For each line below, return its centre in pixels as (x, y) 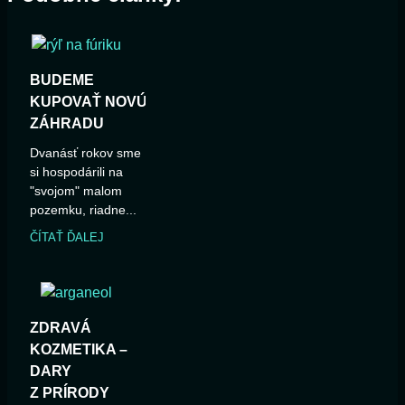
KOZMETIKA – (79, 350)
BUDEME (62, 80)
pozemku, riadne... (83, 210)
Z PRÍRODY (70, 393)
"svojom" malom (76, 191)
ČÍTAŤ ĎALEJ (67, 238)
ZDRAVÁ (61, 328)
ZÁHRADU (67, 124)
